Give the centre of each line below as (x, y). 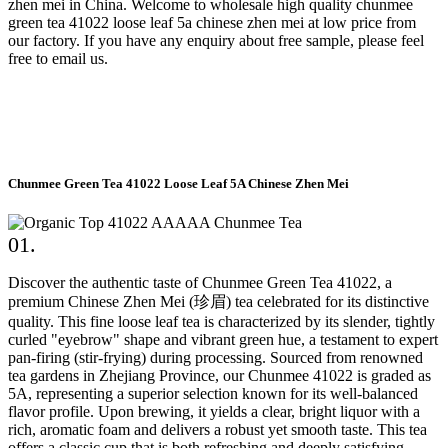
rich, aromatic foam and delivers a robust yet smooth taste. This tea (217, 430)
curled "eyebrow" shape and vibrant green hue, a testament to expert (223, 340)
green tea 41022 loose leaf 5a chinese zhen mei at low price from (212, 22)
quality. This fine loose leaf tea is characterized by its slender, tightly (221, 322)
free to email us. (58, 58)
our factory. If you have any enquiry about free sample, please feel (216, 40)
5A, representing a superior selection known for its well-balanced (213, 394)
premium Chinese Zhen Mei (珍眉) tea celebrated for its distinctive (218, 302)
